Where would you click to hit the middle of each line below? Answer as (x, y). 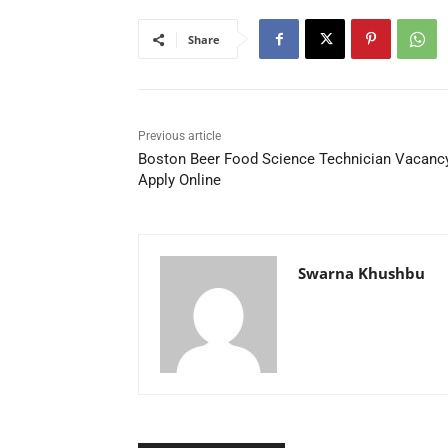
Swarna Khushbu (361, 273)
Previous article (179, 136)
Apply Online (179, 180)
